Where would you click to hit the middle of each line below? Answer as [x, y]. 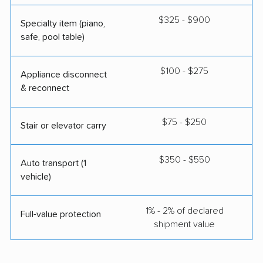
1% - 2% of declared [184, 210]
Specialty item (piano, [63, 23]
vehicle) [36, 176]
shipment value [184, 224]
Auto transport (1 [53, 163]
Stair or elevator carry [63, 125]
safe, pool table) [53, 37]
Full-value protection [61, 214]
